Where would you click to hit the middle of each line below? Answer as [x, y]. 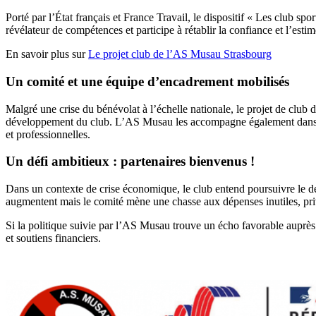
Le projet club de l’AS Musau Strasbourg [180, 54]
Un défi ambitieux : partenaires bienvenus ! [130, 162]
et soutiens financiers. [53, 238]
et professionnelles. [48, 134]
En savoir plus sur [47, 54]
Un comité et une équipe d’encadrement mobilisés [147, 81]
